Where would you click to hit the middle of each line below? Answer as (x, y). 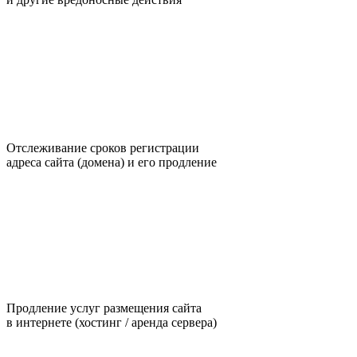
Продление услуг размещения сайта (104, 308)
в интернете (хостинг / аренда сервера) (112, 322)
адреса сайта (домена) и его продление (112, 162)
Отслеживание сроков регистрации (103, 147)
